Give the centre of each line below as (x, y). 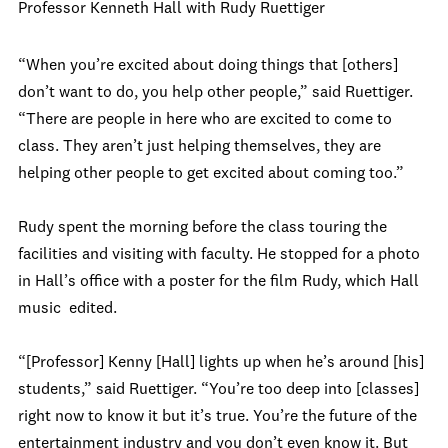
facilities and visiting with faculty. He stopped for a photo (219, 255)
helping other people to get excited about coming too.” (211, 174)
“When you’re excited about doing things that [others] (208, 66)
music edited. (67, 309)
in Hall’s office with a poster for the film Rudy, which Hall (218, 282)
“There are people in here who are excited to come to (205, 120)
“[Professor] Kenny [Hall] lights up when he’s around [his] (221, 363)
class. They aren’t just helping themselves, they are (199, 147)
